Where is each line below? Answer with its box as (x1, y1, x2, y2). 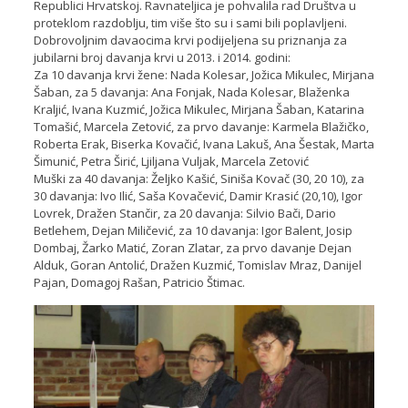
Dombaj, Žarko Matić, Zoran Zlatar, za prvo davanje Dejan (33, 239, 352, 256)
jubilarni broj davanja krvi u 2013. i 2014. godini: (33, 48, 291, 66)
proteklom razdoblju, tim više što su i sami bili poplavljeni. (33, 14, 347, 31)
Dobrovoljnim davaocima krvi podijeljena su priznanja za (33, 31, 347, 48)
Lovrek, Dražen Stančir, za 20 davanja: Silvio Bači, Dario (33, 204, 336, 221)
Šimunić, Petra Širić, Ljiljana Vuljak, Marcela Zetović (33, 152, 309, 169)
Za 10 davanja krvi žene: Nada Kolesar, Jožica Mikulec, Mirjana (33, 66, 374, 83)
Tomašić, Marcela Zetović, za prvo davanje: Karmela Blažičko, (33, 117, 369, 135)
